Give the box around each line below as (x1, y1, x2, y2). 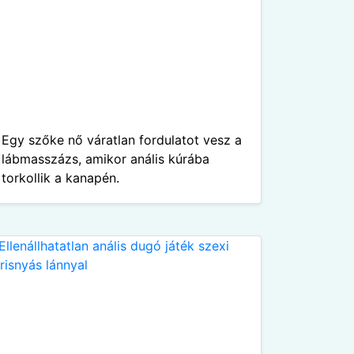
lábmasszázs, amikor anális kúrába (2, 151, 209, 167)
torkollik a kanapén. (2, 170, 119, 186)
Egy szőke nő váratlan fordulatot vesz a (2, 132, 242, 148)
